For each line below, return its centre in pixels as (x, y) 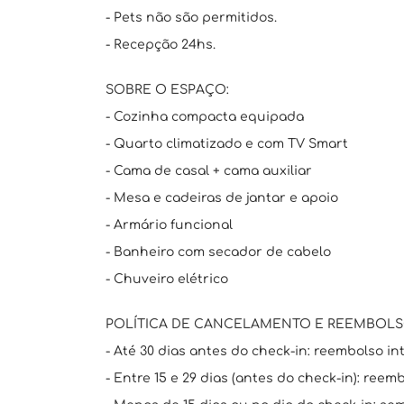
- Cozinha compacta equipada (205, 117)
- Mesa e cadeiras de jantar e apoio (222, 198)
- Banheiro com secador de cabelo (218, 252)
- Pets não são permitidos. (191, 18)
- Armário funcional (169, 225)
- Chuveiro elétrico (167, 279)
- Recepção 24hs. (161, 45)
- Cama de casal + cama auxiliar (209, 171)
